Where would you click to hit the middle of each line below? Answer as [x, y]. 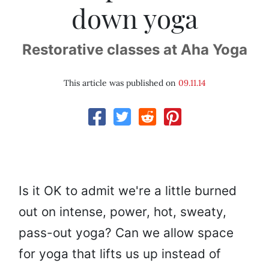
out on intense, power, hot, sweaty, [122, 212]
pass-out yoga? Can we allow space [126, 233]
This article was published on [121, 83]
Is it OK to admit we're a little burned [128, 191]
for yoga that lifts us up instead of [120, 254]
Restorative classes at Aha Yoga [134, 50]
